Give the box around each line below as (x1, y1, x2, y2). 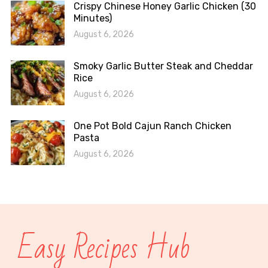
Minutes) (73, 12, 112, 24)
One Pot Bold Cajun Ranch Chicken (73, 120, 232, 132)
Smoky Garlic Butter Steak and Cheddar (73, 60, 253, 72)
